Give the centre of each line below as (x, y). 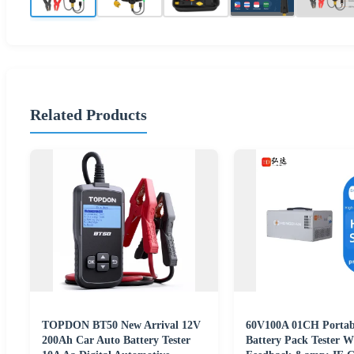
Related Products (88, 114)
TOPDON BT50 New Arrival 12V (121, 326)
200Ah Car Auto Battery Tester (116, 341)
